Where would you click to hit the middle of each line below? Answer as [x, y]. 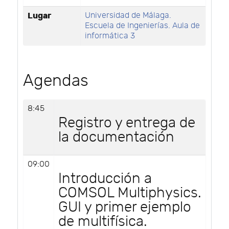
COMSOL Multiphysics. [130, 193]
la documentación [116, 137]
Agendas [56, 81]
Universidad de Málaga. [128, 15]
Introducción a [105, 178]
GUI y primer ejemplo [125, 207]
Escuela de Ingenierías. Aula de [142, 26]
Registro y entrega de [127, 123]
